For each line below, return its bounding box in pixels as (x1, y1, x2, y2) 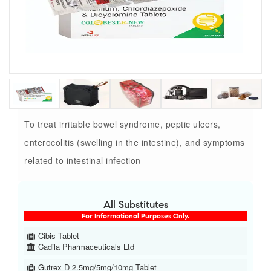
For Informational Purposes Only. (82, 211, 189, 221)
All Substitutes (103, 198, 168, 212)
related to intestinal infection (24, 154, 141, 167)
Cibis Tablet (36, 230, 80, 242)
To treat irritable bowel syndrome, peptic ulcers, (24, 118, 221, 131)
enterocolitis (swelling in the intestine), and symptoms (24, 136, 245, 149)
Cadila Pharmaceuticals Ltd (36, 241, 135, 253)
